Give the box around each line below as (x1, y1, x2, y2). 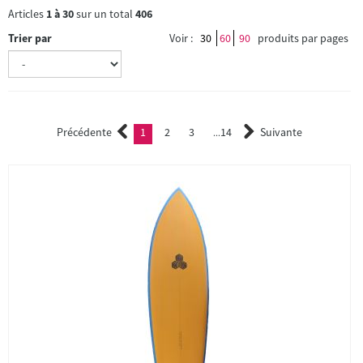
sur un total (74, 6, 135, 21)
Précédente (57, 125, 112, 139)
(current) (147, 126, 190, 141)
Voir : (169, 31, 193, 45)
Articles (8, 6, 46, 21)
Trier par (8, 31, 52, 45)
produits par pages (258, 31, 348, 45)
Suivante (260, 125, 302, 139)
